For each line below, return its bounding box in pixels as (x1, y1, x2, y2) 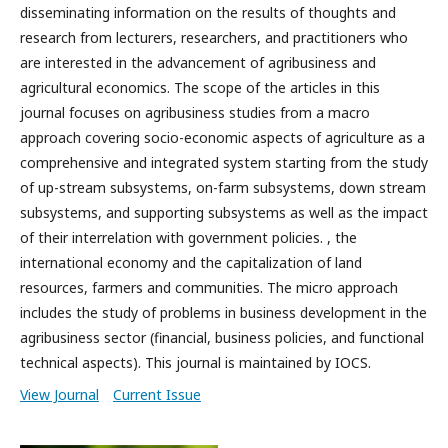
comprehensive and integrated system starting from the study (20, 153, 428, 172)
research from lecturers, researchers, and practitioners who (20, 28, 408, 47)
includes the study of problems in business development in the (20, 303, 427, 322)
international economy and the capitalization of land (20, 253, 362, 272)
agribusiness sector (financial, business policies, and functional (20, 328, 424, 347)
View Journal (20, 385, 99, 404)
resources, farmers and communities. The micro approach (20, 278, 398, 297)
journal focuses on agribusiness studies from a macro (20, 103, 370, 122)
